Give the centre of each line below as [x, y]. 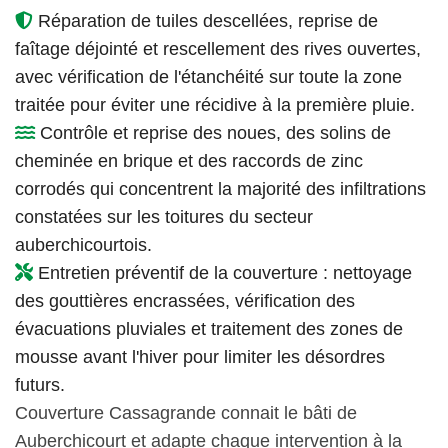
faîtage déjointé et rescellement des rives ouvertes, [218, 48]
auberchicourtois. [83, 244]
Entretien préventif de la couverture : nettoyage [222, 272]
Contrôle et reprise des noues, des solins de [213, 132]
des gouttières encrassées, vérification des [185, 300]
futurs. [40, 384]
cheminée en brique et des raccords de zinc [189, 160]
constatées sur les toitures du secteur [164, 216]
